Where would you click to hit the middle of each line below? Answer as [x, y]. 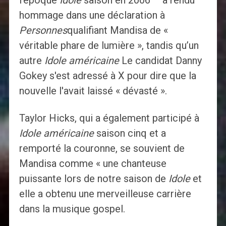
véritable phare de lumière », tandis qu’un [109, 46]
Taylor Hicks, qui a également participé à [109, 118]
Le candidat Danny [160, 61]
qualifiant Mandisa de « [117, 31]
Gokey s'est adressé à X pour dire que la [107, 76]
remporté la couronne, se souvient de [102, 149]
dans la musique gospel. [72, 209]
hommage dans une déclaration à [92, 15]
